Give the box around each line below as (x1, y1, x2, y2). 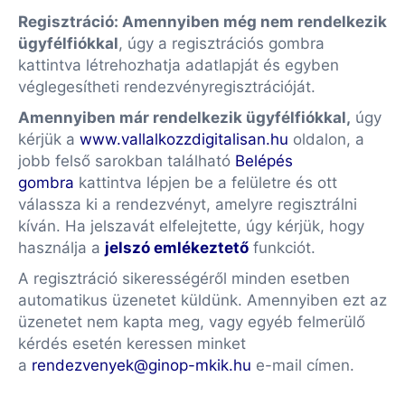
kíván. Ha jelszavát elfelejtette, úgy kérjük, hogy (18, 217, 364, 235)
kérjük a (18, 130, 80, 148)
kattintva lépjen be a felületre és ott (79, 174, 337, 192)
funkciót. (253, 239, 320, 257)
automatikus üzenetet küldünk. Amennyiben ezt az (18, 291, 387, 309)
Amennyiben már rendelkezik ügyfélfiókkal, (18, 108, 351, 127)
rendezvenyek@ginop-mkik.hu (32, 356, 251, 374)
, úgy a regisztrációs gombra (118, 34, 325, 52)
